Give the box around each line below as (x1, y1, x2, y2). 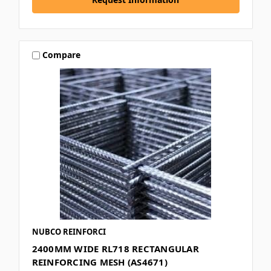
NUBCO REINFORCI (31, 226, 106, 237)
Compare (42, 49, 81, 61)
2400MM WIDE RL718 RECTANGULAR (31, 242, 199, 255)
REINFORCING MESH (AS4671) (31, 255, 168, 268)
